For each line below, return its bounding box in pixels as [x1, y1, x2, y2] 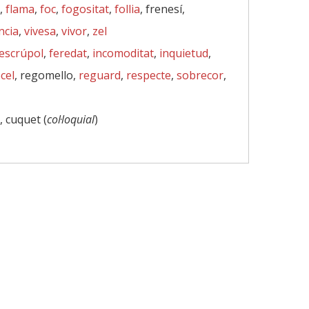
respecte [126, 68, 171, 83]
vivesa [24, 23, 56, 39]
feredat [49, 46, 87, 61]
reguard [79, 68, 121, 83]
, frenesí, [140, 1, 185, 17]
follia [114, 1, 140, 17]
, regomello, [14, 68, 79, 83]
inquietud [159, 46, 208, 61]
